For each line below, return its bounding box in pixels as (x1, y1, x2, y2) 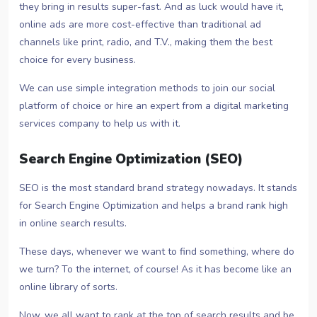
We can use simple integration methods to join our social (19, 81, 275, 96)
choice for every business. (19, 53, 136, 67)
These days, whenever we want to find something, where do (19, 245, 294, 259)
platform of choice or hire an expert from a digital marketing (19, 99, 289, 113)
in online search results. (19, 217, 127, 231)
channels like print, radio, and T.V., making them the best (19, 35, 272, 50)
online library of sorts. (19, 280, 117, 294)
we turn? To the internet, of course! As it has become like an (19, 263, 292, 277)
